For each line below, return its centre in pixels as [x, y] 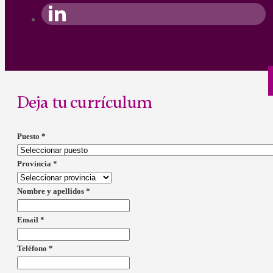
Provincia [35, 163]
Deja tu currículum [85, 102]
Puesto [29, 136]
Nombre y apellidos [51, 191]
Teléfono [33, 248]
